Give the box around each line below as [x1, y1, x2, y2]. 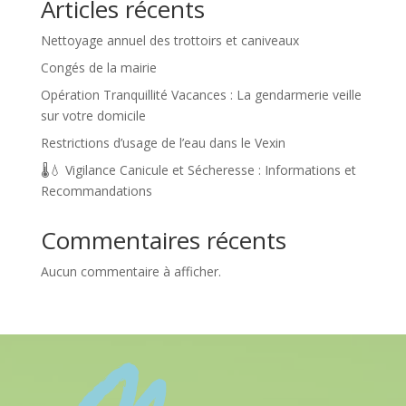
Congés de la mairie [40, 58, 157, 76]
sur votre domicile [40, 106, 146, 124]
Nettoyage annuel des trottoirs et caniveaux [40, 31, 299, 49]
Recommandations [40, 181, 152, 199]
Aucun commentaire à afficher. [40, 262, 221, 280]
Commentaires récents [40, 223, 286, 256]
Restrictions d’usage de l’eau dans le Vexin [40, 133, 285, 151]
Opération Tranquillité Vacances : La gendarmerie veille [40, 85, 362, 103]
